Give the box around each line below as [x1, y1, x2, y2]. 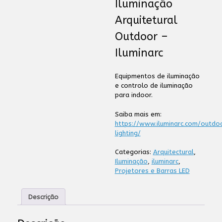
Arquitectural [153, 148, 194, 156]
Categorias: [114, 148, 153, 156]
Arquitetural [114, 14, 177, 27]
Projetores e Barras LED [114, 167, 190, 174]
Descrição [28, 193, 58, 201]
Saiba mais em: [114, 110, 162, 118]
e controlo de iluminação [114, 82, 193, 89]
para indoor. [114, 91, 153, 99]
